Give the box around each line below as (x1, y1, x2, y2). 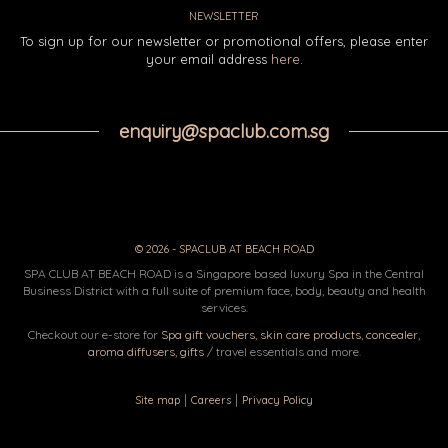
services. (200, 299, 248, 315)
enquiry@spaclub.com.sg (119, 119, 329, 143)
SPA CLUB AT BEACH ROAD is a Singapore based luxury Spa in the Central (24, 265, 424, 281)
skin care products (260, 326, 361, 342)
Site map (135, 392, 180, 407)
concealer (366, 326, 418, 342)
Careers (191, 392, 231, 407)
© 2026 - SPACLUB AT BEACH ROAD (134, 241, 314, 256)
